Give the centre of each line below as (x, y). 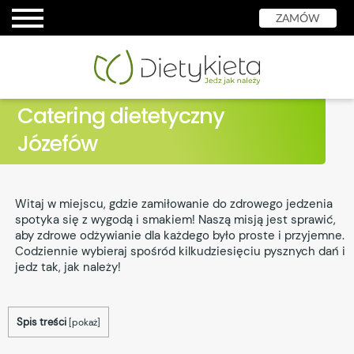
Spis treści (41, 322)
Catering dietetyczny (121, 115)
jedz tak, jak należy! (68, 267)
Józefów (58, 143)
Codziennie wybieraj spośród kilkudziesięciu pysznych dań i (180, 251)
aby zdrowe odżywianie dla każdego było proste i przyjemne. (179, 235)
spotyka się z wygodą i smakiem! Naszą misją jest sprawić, (175, 219)
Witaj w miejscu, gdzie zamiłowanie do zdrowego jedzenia (173, 203)
